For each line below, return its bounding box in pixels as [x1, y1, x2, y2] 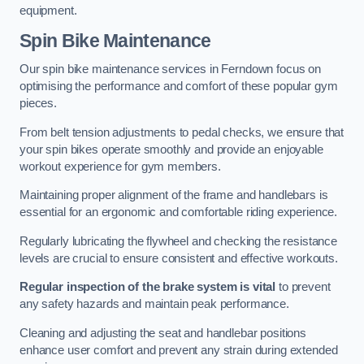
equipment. [19, 4, 77, 18]
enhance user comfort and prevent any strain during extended [19, 343, 338, 357]
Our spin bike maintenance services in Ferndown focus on [19, 63, 322, 76]
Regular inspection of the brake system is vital [19, 280, 276, 294]
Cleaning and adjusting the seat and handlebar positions [19, 326, 307, 340]
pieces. [19, 97, 57, 110]
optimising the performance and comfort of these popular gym [19, 80, 338, 93]
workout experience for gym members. [19, 159, 221, 173]
